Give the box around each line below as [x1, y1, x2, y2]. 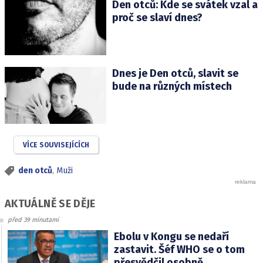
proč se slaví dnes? [112, 11, 203, 24]
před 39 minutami [8, 215, 59, 224]
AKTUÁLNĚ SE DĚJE [5, 197, 96, 210]
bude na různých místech [112, 79, 232, 93]
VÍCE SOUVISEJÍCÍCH [23, 141, 89, 150]
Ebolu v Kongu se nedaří [113, 230, 229, 243]
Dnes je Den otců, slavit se [112, 66, 238, 80]
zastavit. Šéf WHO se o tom [113, 242, 245, 256]
